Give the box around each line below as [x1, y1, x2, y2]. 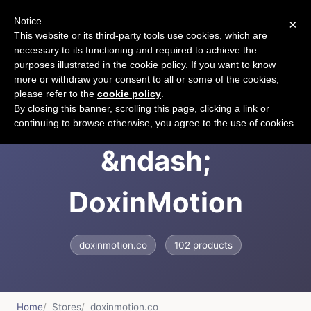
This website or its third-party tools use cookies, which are [14, 30, 267, 41]
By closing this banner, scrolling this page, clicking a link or [14, 103, 269, 114]
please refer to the [14, 88, 97, 99]
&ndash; [100, 144, 211, 178]
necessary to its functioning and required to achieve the [14, 44, 257, 56]
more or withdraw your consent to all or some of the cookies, [14, 74, 279, 85]
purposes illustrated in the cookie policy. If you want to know [14, 59, 276, 70]
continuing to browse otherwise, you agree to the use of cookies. [14, 117, 296, 128]
